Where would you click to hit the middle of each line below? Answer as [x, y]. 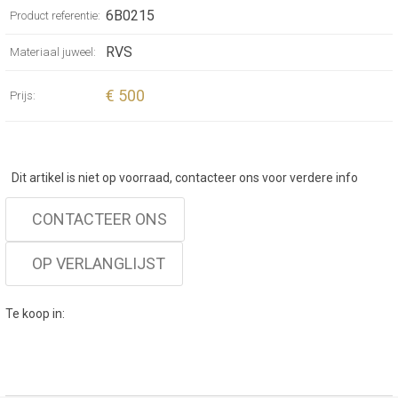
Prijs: [23, 96]
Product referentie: [55, 16]
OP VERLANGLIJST [99, 263]
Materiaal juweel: [53, 52]
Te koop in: [35, 314]
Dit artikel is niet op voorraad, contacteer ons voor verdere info [185, 178]
